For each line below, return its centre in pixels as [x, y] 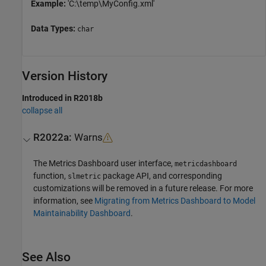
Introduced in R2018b [62, 98]
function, [51, 175]
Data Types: [54, 29]
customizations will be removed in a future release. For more [143, 188]
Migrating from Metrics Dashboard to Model [175, 200]
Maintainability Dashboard [82, 213]
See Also [46, 257]
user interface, [147, 163]
